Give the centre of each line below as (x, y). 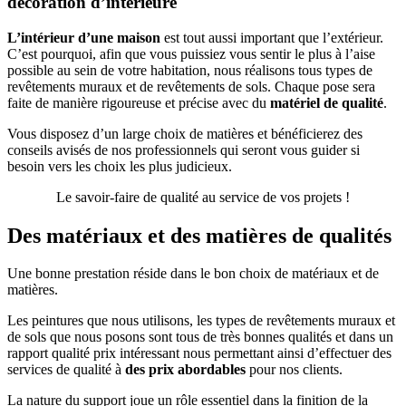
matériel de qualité (327, 102)
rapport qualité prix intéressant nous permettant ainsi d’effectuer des (199, 353)
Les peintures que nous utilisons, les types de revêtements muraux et (201, 321)
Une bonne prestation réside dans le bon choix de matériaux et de (193, 274)
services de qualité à (66, 370)
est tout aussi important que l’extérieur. (272, 37)
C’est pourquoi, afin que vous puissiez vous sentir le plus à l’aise (191, 53)
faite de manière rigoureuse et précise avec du (139, 102)
